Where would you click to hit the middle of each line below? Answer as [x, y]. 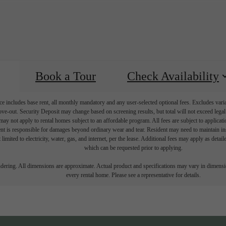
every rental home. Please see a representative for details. [133, 175]
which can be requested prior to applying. [133, 148]
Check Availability [173, 76]
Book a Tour [66, 76]
